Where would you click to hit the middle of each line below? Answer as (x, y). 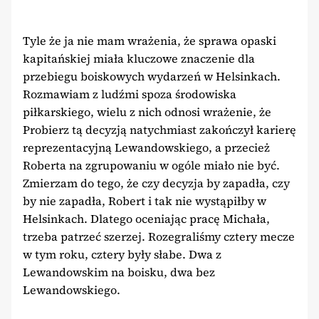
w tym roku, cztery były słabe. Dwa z (122, 254)
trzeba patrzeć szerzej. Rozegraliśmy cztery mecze (159, 236)
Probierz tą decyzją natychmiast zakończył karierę (159, 129)
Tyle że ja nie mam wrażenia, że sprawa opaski (150, 40)
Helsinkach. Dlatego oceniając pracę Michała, (146, 218)
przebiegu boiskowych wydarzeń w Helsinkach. (152, 76)
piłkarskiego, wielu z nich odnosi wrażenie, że (147, 111)
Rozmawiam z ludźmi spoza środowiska (130, 94)
